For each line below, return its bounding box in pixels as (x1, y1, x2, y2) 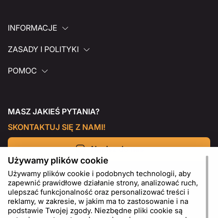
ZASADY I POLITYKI (8, 44, 79, 54)
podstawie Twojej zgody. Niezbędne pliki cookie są (8, 206, 182, 215)
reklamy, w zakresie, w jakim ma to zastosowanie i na (8, 197, 188, 206)
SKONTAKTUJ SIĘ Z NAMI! (8, 122, 106, 132)
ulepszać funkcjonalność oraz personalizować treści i (8, 187, 189, 197)
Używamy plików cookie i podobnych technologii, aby (8, 169, 191, 178)
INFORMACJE (8, 23, 57, 33)
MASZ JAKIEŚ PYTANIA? (8, 107, 100, 116)
